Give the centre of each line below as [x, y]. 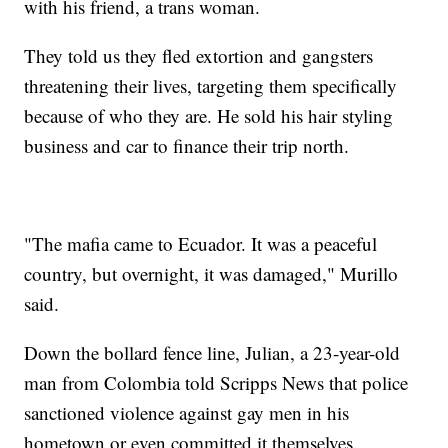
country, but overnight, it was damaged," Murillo [211, 273]
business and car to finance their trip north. [187, 145]
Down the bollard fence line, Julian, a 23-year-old [212, 352]
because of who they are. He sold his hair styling [209, 115]
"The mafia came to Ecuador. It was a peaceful [201, 243]
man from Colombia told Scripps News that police [216, 382]
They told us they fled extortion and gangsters [199, 55]
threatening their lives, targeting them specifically [211, 85]
